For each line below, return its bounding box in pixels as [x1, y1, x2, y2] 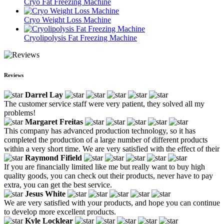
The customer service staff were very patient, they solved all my [4, 99, 204, 108]
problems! [4, 108, 35, 117]
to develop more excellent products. [4, 207, 116, 216]
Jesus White [25, 189, 65, 198]
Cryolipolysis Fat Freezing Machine [24, 33, 137, 42]
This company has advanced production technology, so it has [4, 126, 195, 135]
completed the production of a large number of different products [4, 135, 207, 144]
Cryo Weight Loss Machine [24, 15, 111, 24]
